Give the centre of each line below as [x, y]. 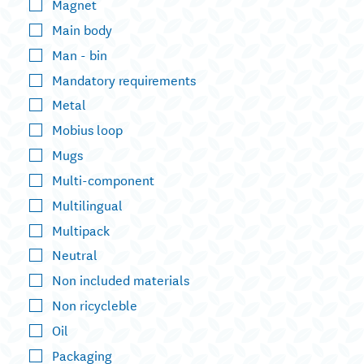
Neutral [75, 254]
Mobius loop [87, 129]
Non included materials [121, 279]
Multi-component [103, 179]
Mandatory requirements [124, 79]
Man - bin [80, 54]
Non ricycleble [95, 305]
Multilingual [87, 204]
